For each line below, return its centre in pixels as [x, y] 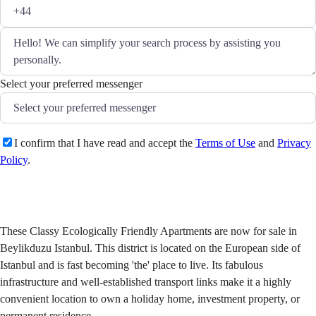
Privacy [294, 143]
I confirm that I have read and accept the [105, 143]
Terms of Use [225, 143]
